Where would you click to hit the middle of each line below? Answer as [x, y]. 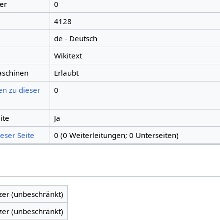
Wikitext [68, 56]
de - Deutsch [75, 39]
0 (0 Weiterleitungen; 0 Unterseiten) [116, 135]
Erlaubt [66, 73]
